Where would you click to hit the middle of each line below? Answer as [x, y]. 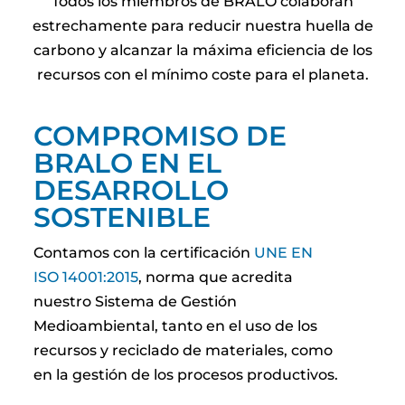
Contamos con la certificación [144, 253]
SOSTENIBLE [122, 217]
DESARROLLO [132, 190]
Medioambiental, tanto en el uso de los [176, 326]
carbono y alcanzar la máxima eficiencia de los [202, 50]
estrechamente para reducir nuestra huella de [202, 26]
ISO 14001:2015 [86, 277]
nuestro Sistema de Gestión [136, 301]
